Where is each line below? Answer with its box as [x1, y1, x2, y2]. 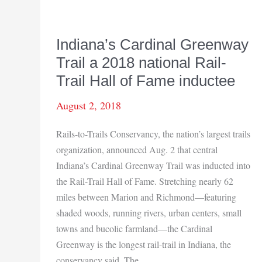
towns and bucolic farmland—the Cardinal [56, 222, 212, 235]
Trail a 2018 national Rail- [56, 54, 226, 72]
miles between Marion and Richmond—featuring [56, 190, 236, 203]
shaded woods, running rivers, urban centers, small [56, 206, 242, 219]
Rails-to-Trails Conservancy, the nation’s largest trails [56, 127, 250, 140]
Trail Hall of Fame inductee [56, 72, 235, 90]
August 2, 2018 [56, 98, 121, 113]
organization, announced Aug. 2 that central [56, 143, 218, 156]
